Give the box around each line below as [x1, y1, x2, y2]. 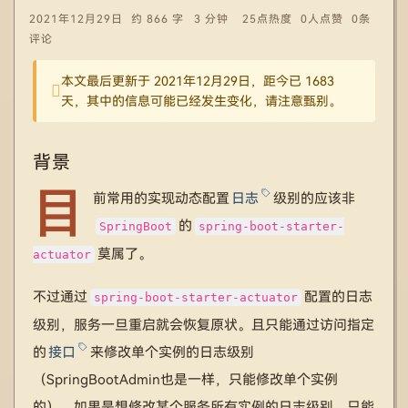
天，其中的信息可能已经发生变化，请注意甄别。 [61, 94, 342, 108]
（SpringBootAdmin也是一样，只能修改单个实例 [33, 372, 338, 388]
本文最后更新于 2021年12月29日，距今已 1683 [61, 74, 334, 88]
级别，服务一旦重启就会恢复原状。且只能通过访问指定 [33, 317, 374, 333]
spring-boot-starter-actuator [94, 291, 298, 304]
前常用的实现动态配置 [93, 190, 229, 207]
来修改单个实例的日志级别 [90, 344, 254, 361]
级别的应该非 [273, 190, 355, 207]
